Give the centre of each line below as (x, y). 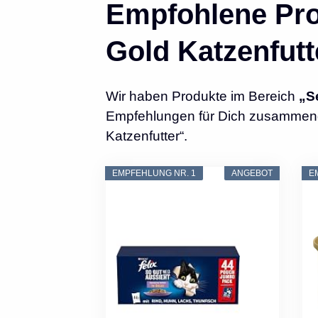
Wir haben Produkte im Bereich (202, 97)
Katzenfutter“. (146, 136)
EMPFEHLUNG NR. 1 (154, 174)
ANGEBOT (252, 174)
